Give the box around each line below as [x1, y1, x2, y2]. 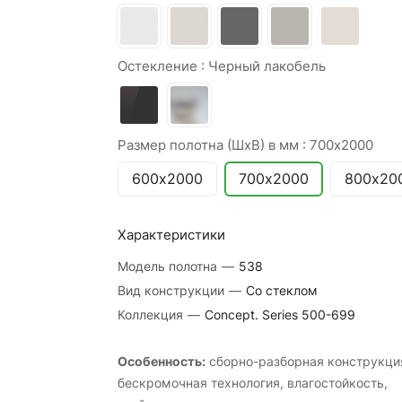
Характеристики [117, 226, 225, 243]
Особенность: [117, 354, 205, 369]
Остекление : [117, 57, 208, 74]
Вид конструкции [117, 283, 228, 298]
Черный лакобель [207, 57, 326, 74]
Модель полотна [117, 258, 221, 274]
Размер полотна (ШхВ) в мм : [117, 136, 310, 153]
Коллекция [117, 307, 187, 322]
